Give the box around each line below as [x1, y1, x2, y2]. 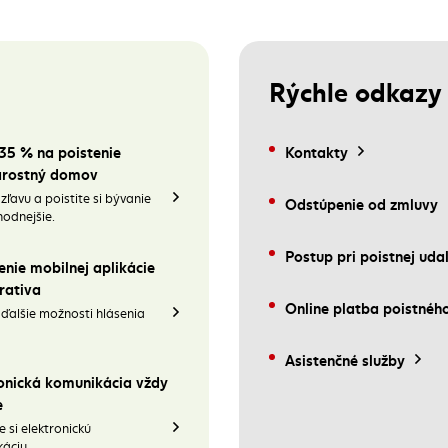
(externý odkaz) [284, 305, 391, 328]
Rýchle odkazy [269, 71, 442, 109]
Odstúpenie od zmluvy [285, 192, 438, 214]
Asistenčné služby [285, 348, 405, 370]
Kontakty [285, 140, 348, 162]
